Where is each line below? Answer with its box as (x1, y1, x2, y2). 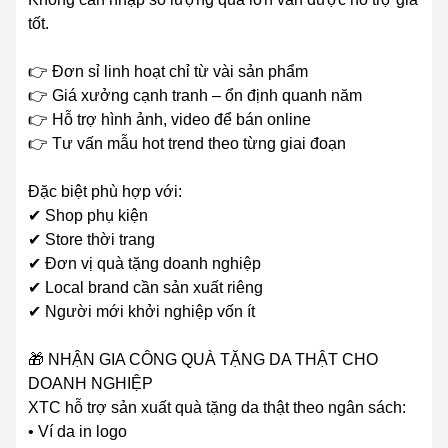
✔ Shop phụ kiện (28, 207, 148, 225)
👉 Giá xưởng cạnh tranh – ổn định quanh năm (28, 87, 362, 105)
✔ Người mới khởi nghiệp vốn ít (28, 303, 255, 321)
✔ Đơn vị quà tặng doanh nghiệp (28, 255, 261, 273)
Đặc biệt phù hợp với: (28, 183, 182, 201)
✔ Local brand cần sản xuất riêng (28, 279, 263, 297)
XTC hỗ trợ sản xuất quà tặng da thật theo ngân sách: (28, 399, 406, 417)
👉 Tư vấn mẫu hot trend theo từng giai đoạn (28, 135, 346, 153)
